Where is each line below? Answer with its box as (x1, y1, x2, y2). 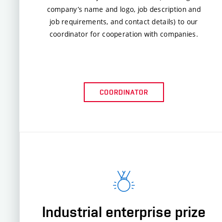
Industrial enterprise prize (42, 203, 206, 221)
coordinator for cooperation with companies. (49, 29, 198, 39)
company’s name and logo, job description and (47, 4, 201, 14)
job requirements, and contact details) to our (50, 16, 198, 26)
